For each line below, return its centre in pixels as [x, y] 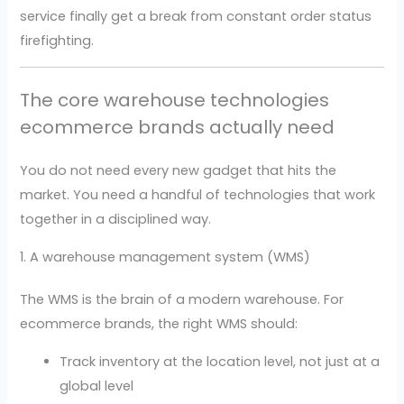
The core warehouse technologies [175, 101]
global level [97, 386]
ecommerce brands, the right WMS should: [159, 323]
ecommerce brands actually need [178, 128]
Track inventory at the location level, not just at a [220, 361]
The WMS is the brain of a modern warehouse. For [182, 299]
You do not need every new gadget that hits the [179, 171]
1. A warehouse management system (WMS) [165, 257]
